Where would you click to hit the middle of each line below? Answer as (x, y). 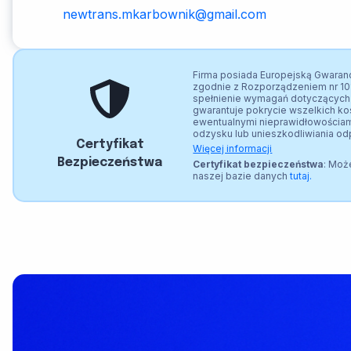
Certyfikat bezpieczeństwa (259, 165)
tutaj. (301, 176)
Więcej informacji (233, 149)
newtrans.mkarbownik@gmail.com (165, 14)
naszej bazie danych (242, 176)
